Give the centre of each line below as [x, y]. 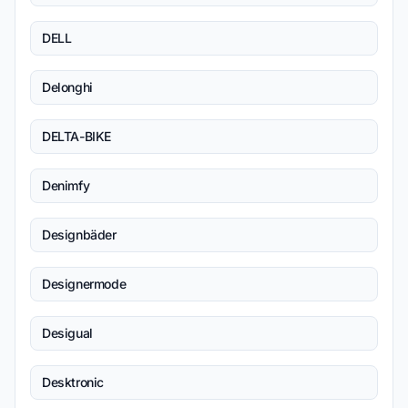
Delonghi [67, 87]
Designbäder [79, 235]
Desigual [67, 333]
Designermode [84, 284]
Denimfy [66, 185]
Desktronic [73, 382]
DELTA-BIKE [76, 136]
